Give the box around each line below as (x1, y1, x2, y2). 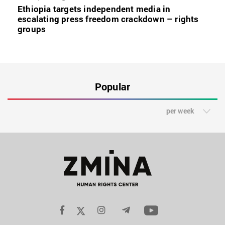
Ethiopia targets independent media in (18, 3, 171, 15)
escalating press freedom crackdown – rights (18, 13, 199, 25)
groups (18, 23, 46, 35)
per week (166, 106, 194, 116)
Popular (94, 80, 131, 93)
